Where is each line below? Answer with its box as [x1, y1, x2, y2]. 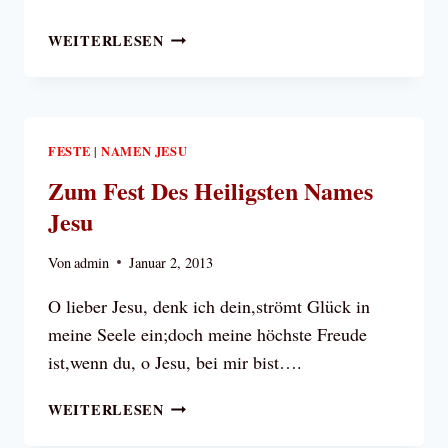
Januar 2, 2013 [129, 252, 214, 272]
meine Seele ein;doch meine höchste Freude [48, 321, 367, 346]
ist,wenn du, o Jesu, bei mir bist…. [48, 349, 302, 374]
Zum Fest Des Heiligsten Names [48, 172, 373, 208]
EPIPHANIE [162, 24, 251, 46]
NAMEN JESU [101, 141, 188, 160]
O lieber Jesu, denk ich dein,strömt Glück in [48, 293, 370, 318]
